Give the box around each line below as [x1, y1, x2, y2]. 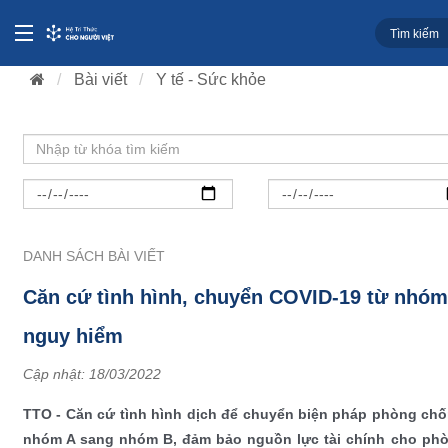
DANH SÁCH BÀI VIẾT [23, 247, 165, 264]
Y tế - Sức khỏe [156, 70, 266, 88]
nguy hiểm [23, 324, 123, 347]
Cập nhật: [23, 365, 89, 382]
